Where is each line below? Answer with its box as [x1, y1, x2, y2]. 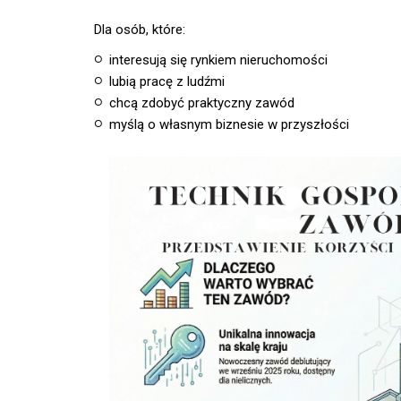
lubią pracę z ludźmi [109, 73, 226, 90]
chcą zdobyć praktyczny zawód [109, 95, 295, 111]
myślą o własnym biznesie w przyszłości [109, 116, 350, 132]
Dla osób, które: [93, 21, 185, 38]
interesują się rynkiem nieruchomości [109, 52, 328, 68]
